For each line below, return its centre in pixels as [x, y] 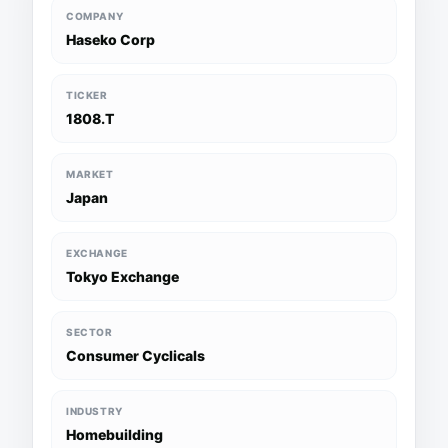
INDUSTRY [94, 411]
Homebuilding [114, 434]
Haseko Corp [110, 39]
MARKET [90, 174]
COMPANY [95, 16]
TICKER [87, 95]
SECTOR [89, 332]
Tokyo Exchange [122, 276]
